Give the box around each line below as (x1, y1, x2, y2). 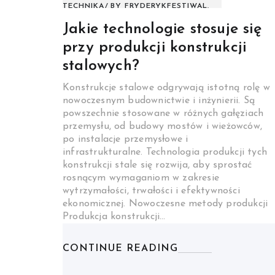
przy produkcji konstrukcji (63, 40, 247, 56)
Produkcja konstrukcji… (63, 212, 166, 222)
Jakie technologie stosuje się (63, 21, 261, 37)
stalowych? (63, 58, 139, 74)
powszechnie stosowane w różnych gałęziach (63, 109, 264, 119)
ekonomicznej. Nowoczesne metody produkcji (63, 199, 268, 209)
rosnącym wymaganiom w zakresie (63, 173, 219, 184)
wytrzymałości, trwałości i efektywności (63, 186, 240, 196)
